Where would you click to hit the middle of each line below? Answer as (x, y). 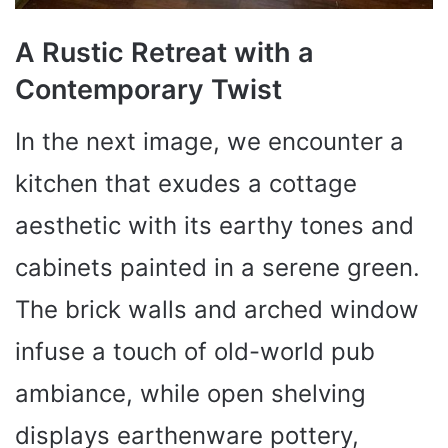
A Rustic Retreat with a (164, 52)
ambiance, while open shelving (190, 394)
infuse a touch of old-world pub (195, 352)
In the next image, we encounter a (209, 142)
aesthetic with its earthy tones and (214, 226)
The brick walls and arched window (217, 310)
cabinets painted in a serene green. (217, 268)
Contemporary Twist (148, 89)
